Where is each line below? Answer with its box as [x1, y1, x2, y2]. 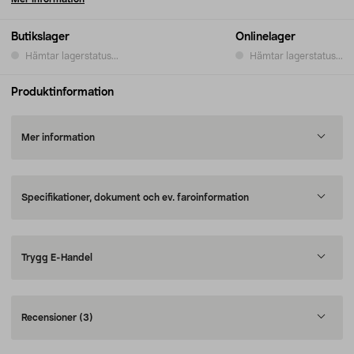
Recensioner [21, 313, 79, 322]
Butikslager [11, 32, 70, 43]
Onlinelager [235, 32, 296, 43]
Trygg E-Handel [21, 253, 92, 262]
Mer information [21, 133, 95, 142]
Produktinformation [11, 87, 114, 98]
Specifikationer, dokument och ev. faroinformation [21, 193, 249, 202]
